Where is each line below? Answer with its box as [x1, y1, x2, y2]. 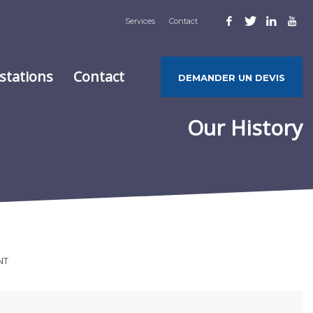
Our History [187, 113, 303, 142]
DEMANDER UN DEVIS [177, 71, 285, 83]
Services [125, 16, 155, 26]
